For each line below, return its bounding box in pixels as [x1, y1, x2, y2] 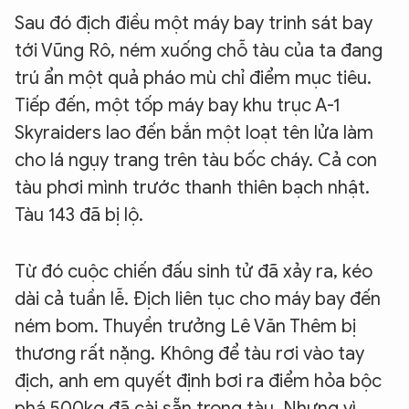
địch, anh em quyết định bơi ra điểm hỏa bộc [15, 370, 382, 393]
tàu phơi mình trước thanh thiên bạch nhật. [15, 176, 370, 200]
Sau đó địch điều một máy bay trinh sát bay [15, 12, 372, 36]
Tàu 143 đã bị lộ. [15, 204, 143, 227]
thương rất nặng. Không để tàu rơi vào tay [15, 342, 364, 366]
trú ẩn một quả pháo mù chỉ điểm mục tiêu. [15, 67, 372, 90]
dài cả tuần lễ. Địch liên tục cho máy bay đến [15, 288, 381, 311]
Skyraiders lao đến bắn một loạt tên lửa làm [15, 121, 373, 145]
